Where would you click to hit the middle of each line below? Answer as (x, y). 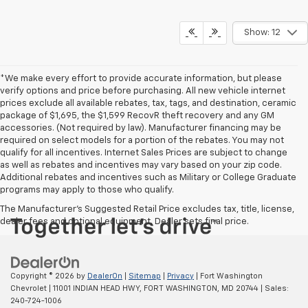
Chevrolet (29, 289)
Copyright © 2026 (43, 276)
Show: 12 (262, 32)
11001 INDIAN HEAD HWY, (96, 289)
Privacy (180, 276)
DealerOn (105, 276)
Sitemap (145, 276)
